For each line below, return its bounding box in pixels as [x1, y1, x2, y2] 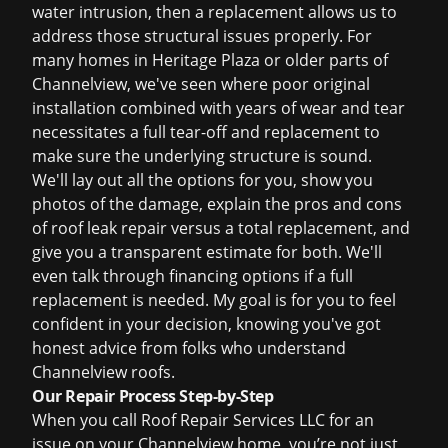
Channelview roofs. [32, 361, 175, 383]
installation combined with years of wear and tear [32, 97, 405, 119]
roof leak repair [51, 217, 167, 239]
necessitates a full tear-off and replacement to [32, 121, 380, 143]
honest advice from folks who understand [32, 337, 346, 359]
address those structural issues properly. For [32, 25, 372, 47]
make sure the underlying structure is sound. [32, 145, 372, 167]
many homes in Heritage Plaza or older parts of [32, 49, 388, 71]
